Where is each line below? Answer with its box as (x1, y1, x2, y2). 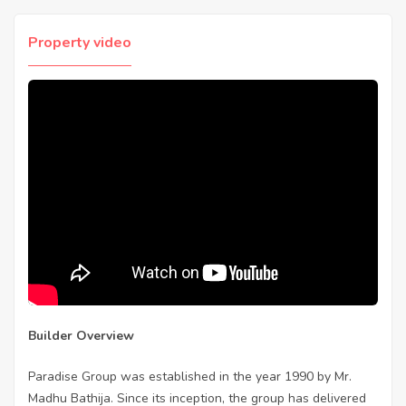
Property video (28, 32, 131, 53)
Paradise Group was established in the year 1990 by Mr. (28, 367, 352, 385)
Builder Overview (28, 326, 134, 344)
